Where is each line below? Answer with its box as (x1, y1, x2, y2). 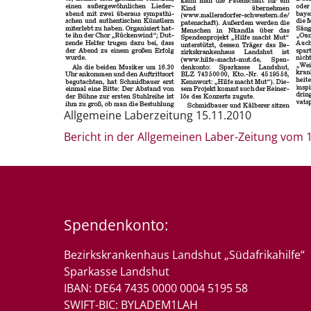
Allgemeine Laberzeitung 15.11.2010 (64, 108, 252, 123)
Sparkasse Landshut (64, 264, 170, 279)
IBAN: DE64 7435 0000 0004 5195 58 (64, 280, 249, 296)
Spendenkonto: (64, 215, 169, 235)
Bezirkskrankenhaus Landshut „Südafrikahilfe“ (64, 247, 305, 262)
